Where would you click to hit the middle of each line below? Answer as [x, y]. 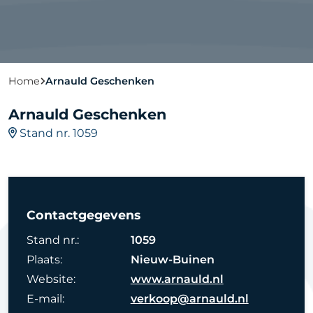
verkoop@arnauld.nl [189, 298]
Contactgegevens [83, 214]
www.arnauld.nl [177, 279]
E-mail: [45, 298]
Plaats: [44, 259]
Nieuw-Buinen [172, 259]
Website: [51, 279]
